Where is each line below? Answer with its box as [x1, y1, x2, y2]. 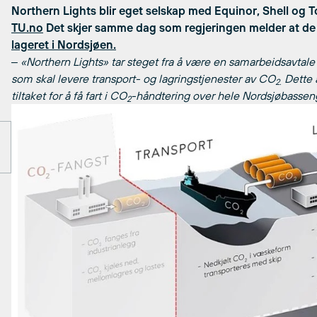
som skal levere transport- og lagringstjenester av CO [11, 72, 275, 85]
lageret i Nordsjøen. [11, 38, 116, 51]
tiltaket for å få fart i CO [11, 89, 127, 102]
